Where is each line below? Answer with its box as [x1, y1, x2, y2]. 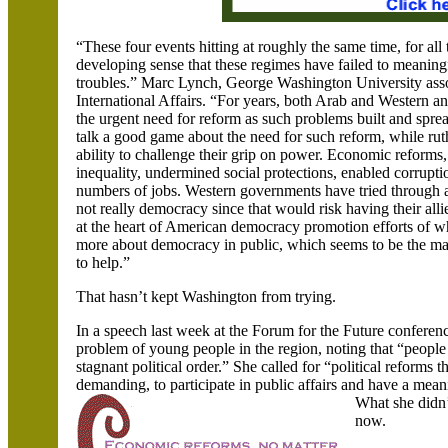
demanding [76, 376, 147, 393]
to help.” [76, 254, 131, 271]
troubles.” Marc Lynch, [76, 74, 227, 91]
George [226, 74, 278, 91]
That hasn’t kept [76, 288, 183, 305]
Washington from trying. [182, 288, 337, 305]
